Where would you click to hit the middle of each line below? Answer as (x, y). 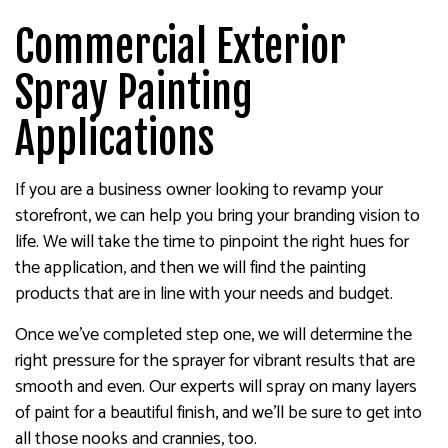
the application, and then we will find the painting (190, 268)
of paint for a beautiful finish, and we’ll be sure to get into (218, 413)
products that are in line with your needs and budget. (204, 294)
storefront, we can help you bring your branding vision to (217, 216)
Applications (114, 139)
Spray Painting (134, 93)
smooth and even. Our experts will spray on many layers (216, 387)
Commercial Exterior (180, 47)
